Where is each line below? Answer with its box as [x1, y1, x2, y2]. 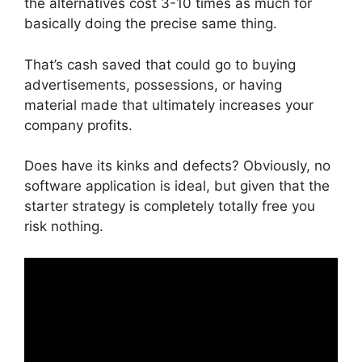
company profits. [24, 116, 133, 133]
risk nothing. [24, 218, 103, 234]
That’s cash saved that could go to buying [24, 56, 296, 73]
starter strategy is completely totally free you [24, 198, 315, 214]
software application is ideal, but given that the [24, 178, 330, 194]
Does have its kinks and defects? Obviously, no [24, 158, 330, 174]
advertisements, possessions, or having [24, 76, 282, 93]
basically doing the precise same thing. [24, 15, 277, 32]
